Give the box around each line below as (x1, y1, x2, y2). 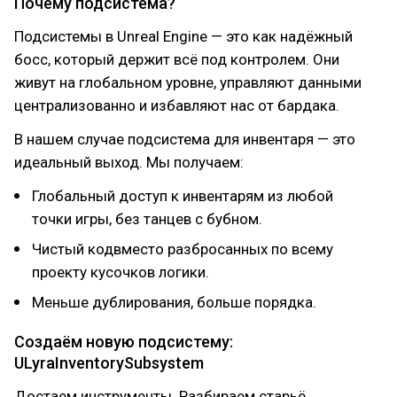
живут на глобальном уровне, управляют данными (14, 74, 362, 91)
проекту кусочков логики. (32, 263, 209, 281)
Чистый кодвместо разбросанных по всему (32, 240, 333, 258)
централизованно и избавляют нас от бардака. (14, 97, 339, 114)
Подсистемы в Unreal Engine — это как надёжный (14, 27, 353, 45)
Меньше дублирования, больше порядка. (32, 293, 316, 311)
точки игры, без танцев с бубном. (32, 210, 262, 228)
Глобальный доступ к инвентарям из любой (32, 187, 333, 205)
